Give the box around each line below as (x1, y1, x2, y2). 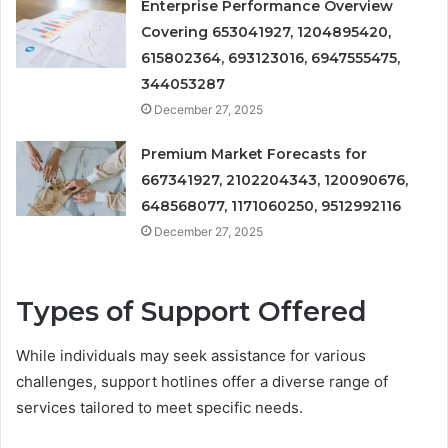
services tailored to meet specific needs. (16, 398, 303, 418)
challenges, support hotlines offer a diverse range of (16, 372, 388, 392)
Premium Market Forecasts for (141, 144, 368, 163)
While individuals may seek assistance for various (16, 346, 366, 366)
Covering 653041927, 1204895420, (141, 22, 392, 41)
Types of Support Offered (16, 294, 367, 328)
